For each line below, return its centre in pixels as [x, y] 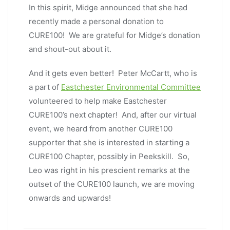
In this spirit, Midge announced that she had [108, 7]
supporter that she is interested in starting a [109, 142]
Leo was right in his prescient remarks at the [109, 170]
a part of [45, 87]
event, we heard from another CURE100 [101, 128]
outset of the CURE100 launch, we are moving [112, 184]
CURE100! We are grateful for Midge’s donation [114, 35]
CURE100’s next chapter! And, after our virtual [113, 114]
